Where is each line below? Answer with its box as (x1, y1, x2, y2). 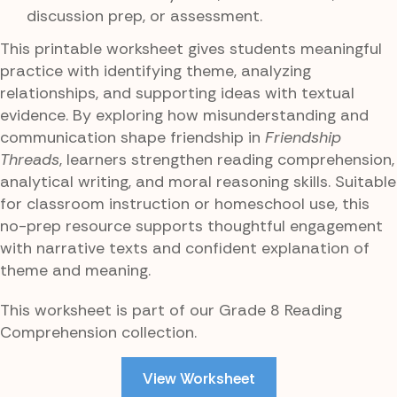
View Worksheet (142, 369, 255, 389)
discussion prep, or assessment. (27, 4, 262, 27)
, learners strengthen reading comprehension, (59, 148, 394, 170)
